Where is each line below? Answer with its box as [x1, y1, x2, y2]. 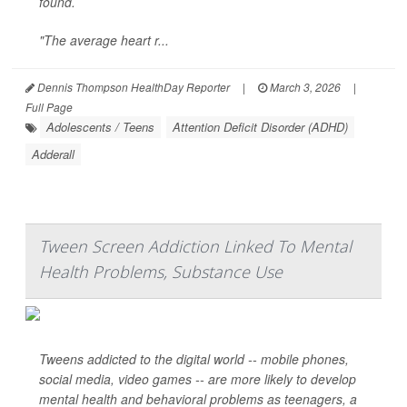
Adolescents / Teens [46, 118, 154, 135]
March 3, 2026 [267, 79, 341, 94]
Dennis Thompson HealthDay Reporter [35, 79, 230, 94]
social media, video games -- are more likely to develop [39, 370, 356, 388]
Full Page [25, 99, 73, 114]
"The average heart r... [39, 31, 169, 49]
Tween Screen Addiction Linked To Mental [39, 235, 352, 257]
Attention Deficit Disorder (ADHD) [173, 118, 348, 135]
